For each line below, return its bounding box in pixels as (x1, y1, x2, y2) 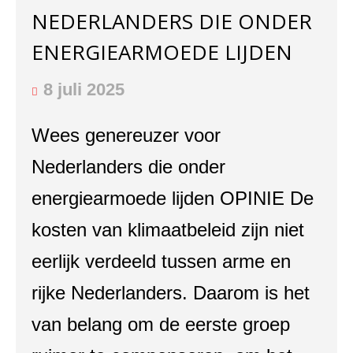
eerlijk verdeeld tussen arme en (32, 251, 291, 272)
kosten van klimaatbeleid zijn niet (32, 219, 304, 240)
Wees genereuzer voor (32, 124, 221, 146)
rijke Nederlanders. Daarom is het (32, 282, 310, 303)
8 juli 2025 (43, 80, 124, 99)
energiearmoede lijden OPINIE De (32, 188, 314, 209)
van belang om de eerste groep (32, 314, 290, 335)
